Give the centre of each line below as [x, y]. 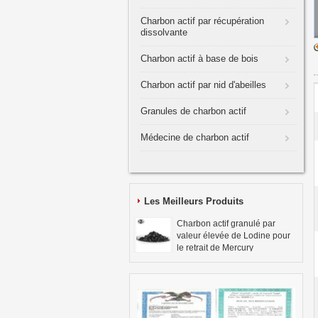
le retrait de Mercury [215, 248]
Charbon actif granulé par [226, 224]
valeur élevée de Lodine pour [234, 236]
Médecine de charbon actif [195, 137]
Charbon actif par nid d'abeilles [203, 85]
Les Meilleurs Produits [194, 201]
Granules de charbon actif [193, 111]
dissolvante [164, 32]
